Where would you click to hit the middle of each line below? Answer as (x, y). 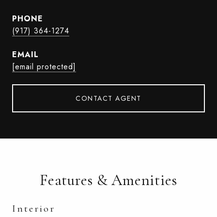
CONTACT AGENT (108, 98)
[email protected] (44, 67)
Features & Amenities (108, 180)
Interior (34, 209)
